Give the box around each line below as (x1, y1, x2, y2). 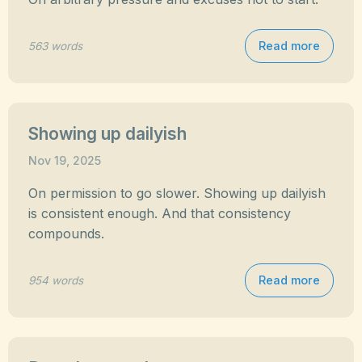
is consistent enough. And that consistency (28, 205, 291, 221)
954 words (28, 273, 83, 287)
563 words (28, 39, 82, 53)
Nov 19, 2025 (28, 154, 101, 167)
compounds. (28, 225, 104, 242)
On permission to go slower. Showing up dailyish (28, 185, 326, 201)
